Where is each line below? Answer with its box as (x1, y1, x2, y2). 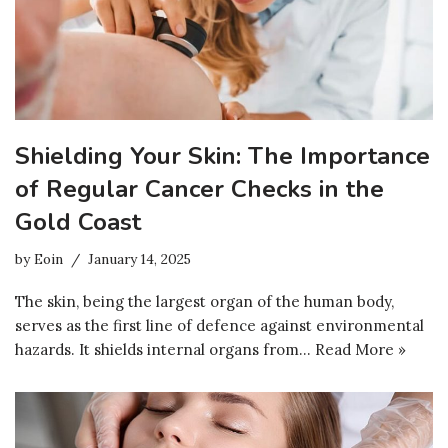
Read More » (315, 340, 406, 360)
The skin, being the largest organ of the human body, (15, 292, 394, 312)
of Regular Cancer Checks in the (15, 173, 384, 206)
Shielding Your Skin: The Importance (15, 140, 430, 173)
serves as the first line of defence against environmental (15, 316, 424, 336)
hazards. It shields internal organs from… (15, 340, 315, 360)
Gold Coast (15, 206, 141, 239)
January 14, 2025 (88, 250, 191, 269)
